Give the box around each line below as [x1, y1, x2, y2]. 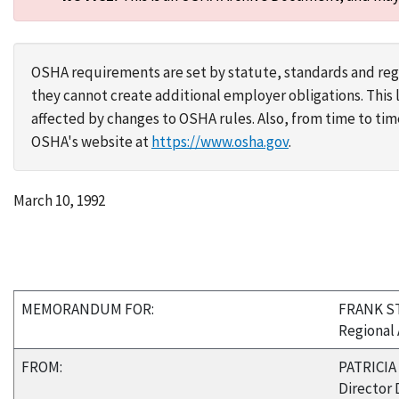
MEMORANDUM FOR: [21, 299, 154, 319]
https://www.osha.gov [151, 132, 289, 151]
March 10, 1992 [13, 191, 105, 210]
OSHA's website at [31, 132, 151, 151]
